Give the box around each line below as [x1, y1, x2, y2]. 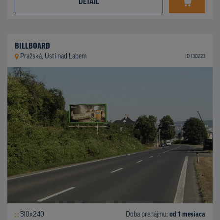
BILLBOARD [15, 39, 50, 51]
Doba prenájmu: [126, 211, 169, 219]
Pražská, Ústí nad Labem [20, 53, 86, 60]
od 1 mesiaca [169, 211, 205, 219]
